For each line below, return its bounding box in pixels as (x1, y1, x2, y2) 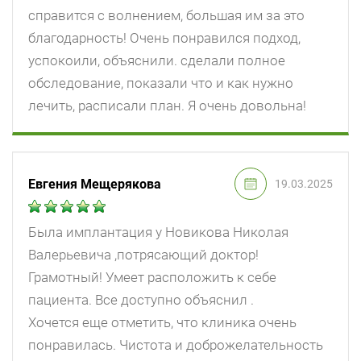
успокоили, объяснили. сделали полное (28, 52, 285, 69)
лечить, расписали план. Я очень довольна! (28, 98, 306, 114)
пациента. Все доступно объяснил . (28, 292, 254, 309)
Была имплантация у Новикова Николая (28, 224, 288, 241)
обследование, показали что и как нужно (28, 75, 293, 92)
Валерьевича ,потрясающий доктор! (28, 247, 259, 263)
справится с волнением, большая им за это (28, 7, 305, 24)
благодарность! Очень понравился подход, (28, 30, 301, 47)
